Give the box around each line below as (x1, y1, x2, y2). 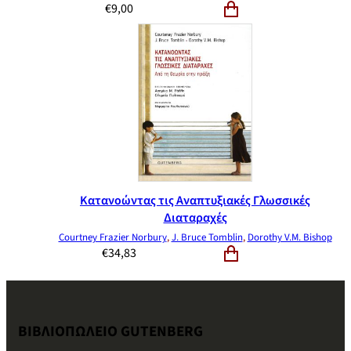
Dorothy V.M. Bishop (247, 230, 332, 244)
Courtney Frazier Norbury (58, 230, 167, 244)
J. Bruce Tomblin (171, 230, 243, 244)
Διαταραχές (163, 209, 227, 226)
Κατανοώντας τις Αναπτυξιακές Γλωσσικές (80, 192, 310, 209)
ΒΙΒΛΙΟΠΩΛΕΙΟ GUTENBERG (18, 320, 203, 342)
